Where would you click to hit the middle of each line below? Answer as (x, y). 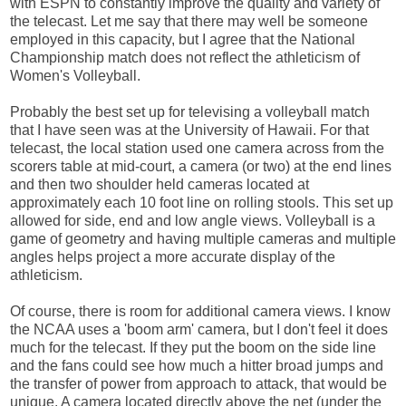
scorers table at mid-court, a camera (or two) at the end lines (201, 166)
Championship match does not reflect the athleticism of (185, 57)
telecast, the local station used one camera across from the (197, 148)
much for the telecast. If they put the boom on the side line (193, 347)
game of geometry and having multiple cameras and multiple (203, 238)
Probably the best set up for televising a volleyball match (190, 111)
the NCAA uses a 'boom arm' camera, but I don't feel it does (199, 329)
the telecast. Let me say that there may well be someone (189, 21)
